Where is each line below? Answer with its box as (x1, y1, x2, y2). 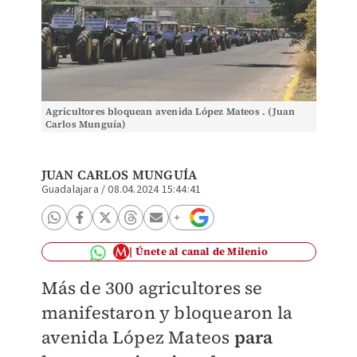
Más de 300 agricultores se (41, 276, 263, 300)
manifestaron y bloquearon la (41, 300, 293, 324)
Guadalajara (41, 182, 99, 198)
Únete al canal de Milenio (135, 245, 268, 258)
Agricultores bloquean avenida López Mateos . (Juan (45, 105, 296, 118)
